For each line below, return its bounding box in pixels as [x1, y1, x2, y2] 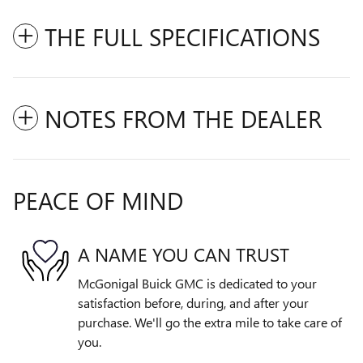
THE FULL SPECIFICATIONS [45, 20, 320, 53]
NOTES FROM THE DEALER [45, 102, 322, 135]
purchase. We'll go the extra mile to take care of [78, 314, 342, 331]
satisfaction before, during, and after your [78, 294, 309, 312]
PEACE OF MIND [13, 184, 183, 217]
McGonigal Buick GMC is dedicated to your [78, 275, 317, 293]
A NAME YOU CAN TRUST [78, 241, 289, 267]
